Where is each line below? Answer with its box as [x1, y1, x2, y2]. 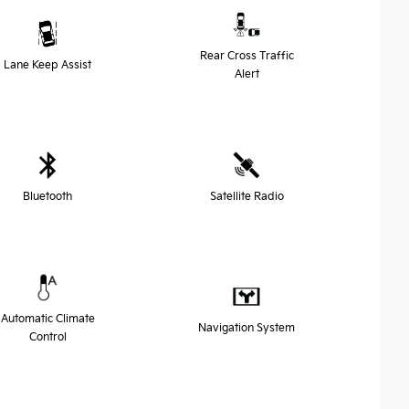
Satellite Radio [209, 189, 284, 204]
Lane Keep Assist [4, 58, 91, 72]
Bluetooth [23, 189, 72, 204]
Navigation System [198, 320, 295, 335]
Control [28, 330, 67, 344]
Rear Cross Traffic [199, 48, 294, 63]
